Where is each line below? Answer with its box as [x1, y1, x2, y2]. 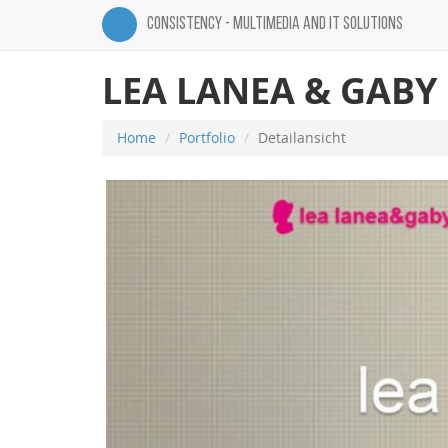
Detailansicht [258, 128, 346, 147]
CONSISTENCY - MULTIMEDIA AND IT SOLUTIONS [147, 15, 403, 34]
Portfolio [179, 128, 235, 147]
